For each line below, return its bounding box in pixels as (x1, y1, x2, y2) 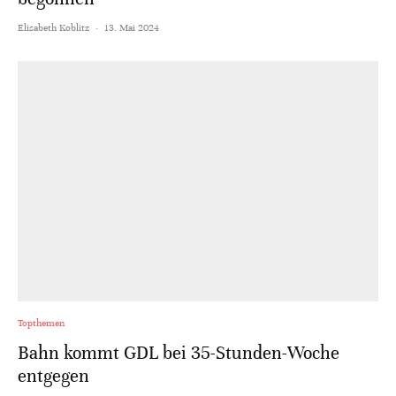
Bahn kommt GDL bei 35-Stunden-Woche (18, 341, 339, 364)
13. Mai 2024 (104, 20, 159, 34)
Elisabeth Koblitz (18, 20, 89, 34)
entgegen (18, 364, 89, 387)
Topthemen (18, 316, 65, 329)
